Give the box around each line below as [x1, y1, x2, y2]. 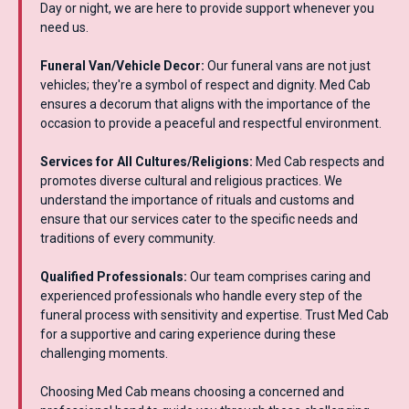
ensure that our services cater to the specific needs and [40, 212, 358, 227]
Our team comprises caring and [187, 269, 371, 285]
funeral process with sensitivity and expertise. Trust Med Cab [40, 308, 389, 323]
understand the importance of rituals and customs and [40, 193, 354, 208]
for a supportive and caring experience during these [40, 327, 336, 342]
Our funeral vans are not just [204, 58, 371, 74]
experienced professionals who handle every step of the [40, 288, 362, 304]
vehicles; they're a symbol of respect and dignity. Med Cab [40, 78, 371, 93]
